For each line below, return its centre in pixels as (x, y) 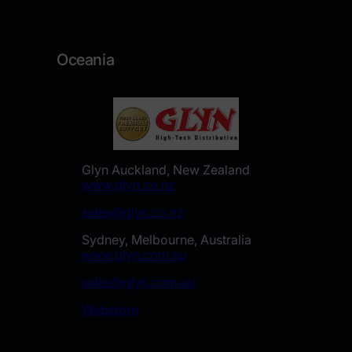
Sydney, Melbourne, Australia (167, 239)
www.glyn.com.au (134, 254)
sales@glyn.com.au (138, 282)
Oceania (86, 59)
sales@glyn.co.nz (133, 212)
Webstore (110, 309)
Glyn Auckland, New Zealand (166, 169)
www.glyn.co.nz (128, 184)
